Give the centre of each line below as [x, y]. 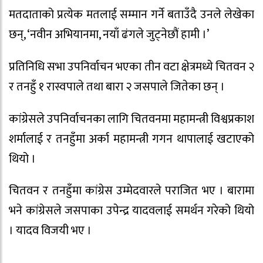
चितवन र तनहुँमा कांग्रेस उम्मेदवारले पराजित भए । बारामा [131, 191]
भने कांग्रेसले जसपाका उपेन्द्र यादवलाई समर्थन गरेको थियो [131, 211]
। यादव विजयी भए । [50, 231]
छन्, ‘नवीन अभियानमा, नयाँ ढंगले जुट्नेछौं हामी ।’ [109, 34]
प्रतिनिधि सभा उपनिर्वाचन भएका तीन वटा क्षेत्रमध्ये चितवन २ [131, 67]
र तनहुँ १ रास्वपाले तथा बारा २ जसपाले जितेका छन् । [117, 87]
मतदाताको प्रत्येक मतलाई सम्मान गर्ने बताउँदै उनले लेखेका [131, 14]
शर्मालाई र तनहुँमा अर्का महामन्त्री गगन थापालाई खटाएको [131, 139]
